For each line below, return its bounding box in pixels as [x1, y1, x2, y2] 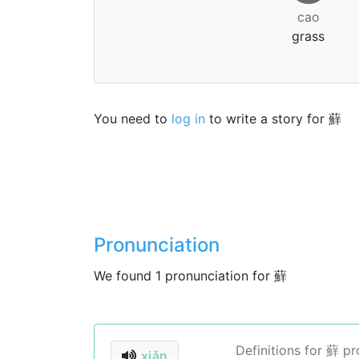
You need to [94, 111, 171, 127]
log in [171, 111, 205, 127]
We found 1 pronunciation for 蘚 [94, 268, 287, 284]
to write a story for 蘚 [205, 111, 341, 127]
